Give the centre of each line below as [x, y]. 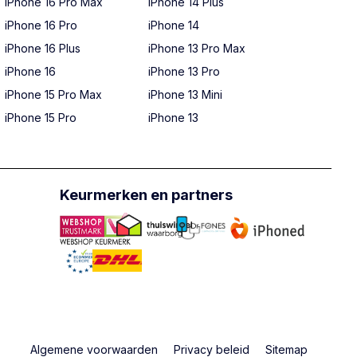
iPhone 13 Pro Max [197, 48]
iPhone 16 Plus [43, 48]
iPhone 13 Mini [185, 94]
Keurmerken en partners [147, 195]
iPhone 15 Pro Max [53, 94]
